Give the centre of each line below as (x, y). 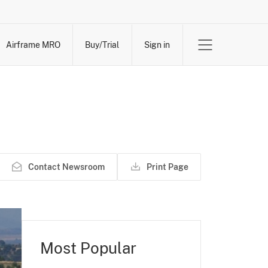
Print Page (167, 167)
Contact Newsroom (66, 167)
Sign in (157, 45)
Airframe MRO (33, 45)
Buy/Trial (102, 45)
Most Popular (88, 248)
